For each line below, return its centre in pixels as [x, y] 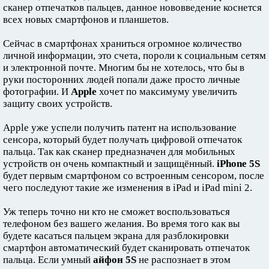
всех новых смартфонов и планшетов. [86, 19]
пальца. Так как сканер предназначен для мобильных [119, 151]
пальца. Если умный [48, 259]
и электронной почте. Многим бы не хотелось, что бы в [124, 67]
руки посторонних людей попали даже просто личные [122, 79]
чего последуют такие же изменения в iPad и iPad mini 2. [128, 187]
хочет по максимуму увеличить [167, 91]
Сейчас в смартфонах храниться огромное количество [122, 43]
